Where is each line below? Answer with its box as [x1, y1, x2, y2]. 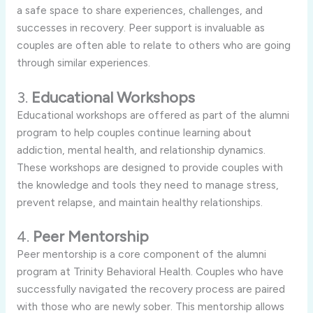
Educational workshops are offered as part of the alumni [16, 108, 289, 122]
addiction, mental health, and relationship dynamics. [16, 143, 265, 156]
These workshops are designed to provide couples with [16, 160, 283, 174]
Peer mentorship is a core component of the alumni [16, 247, 266, 261]
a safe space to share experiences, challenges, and [16, 3, 263, 17]
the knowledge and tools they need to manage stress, [16, 177, 279, 191]
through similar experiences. [16, 55, 150, 69]
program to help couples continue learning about [16, 125, 252, 139]
